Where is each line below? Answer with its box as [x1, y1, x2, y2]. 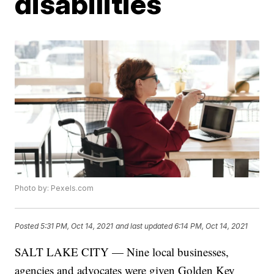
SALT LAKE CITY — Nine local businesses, [15, 244, 229, 260]
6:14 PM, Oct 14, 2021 [174, 221, 248, 231]
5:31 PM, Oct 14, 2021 [40, 221, 114, 231]
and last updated [116, 221, 173, 231]
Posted [15, 221, 41, 231]
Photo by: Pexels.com [15, 183, 94, 193]
